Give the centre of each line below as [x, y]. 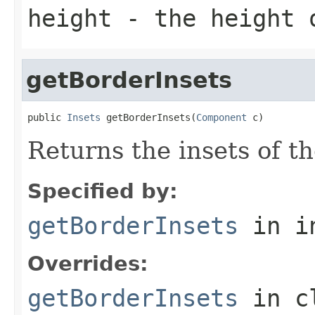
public [47, 117]
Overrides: [88, 263]
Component [221, 117]
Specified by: [103, 191]
